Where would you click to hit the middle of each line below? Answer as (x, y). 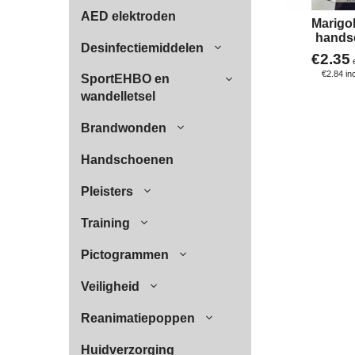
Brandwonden (124, 128)
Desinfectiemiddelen (142, 48)
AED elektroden (128, 16)
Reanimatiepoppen (138, 318)
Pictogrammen (125, 255)
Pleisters (107, 191)
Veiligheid (110, 286)
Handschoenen (127, 160)
